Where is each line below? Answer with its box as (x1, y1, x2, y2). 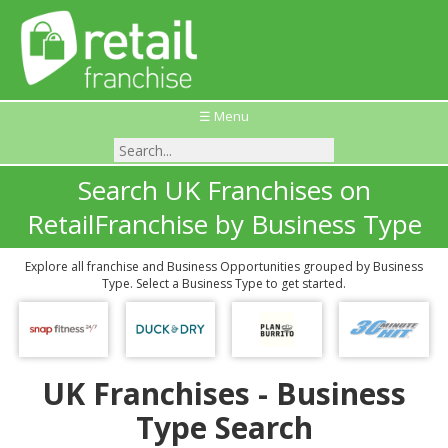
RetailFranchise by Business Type (26, 206, 422, 242)
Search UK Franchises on (77, 172, 371, 208)
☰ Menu (199, 107, 249, 125)
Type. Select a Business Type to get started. (102, 275, 346, 292)
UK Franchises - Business (42, 372, 406, 414)
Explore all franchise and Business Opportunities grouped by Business (25, 258, 423, 275)
